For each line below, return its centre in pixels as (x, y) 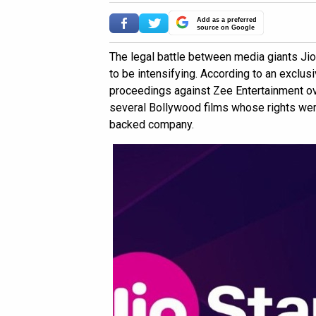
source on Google (226, 28)
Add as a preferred (227, 20)
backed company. (152, 125)
